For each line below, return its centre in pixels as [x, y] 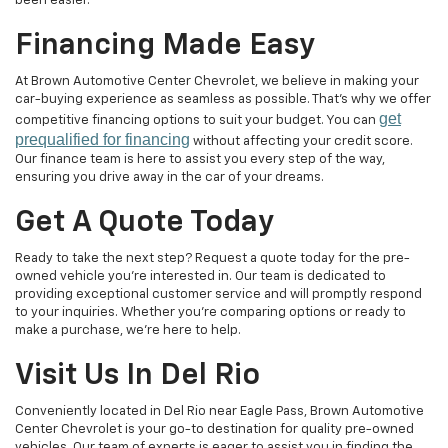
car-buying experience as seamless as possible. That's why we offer [223, 99]
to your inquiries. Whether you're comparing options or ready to [210, 312]
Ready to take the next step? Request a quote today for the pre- [212, 258]
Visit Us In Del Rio [137, 375]
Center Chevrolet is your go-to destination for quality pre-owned [214, 429]
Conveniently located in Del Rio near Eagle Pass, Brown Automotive [219, 411]
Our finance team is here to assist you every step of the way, [200, 159]
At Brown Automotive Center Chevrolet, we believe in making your [217, 81]
